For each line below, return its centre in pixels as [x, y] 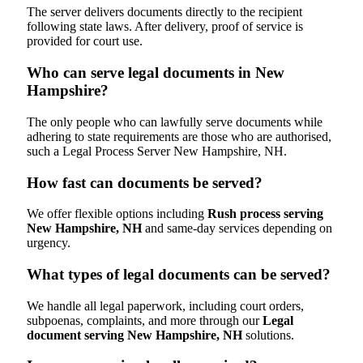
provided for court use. [85, 41]
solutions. [268, 335]
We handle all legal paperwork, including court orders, [165, 305]
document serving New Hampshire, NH [135, 335]
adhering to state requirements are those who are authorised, [179, 136]
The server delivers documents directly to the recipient [164, 12]
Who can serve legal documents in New [156, 73]
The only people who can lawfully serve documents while [175, 122]
